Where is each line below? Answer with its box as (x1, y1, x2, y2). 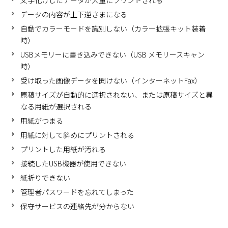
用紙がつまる (20, 116, 64, 126)
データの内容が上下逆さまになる (20, 9, 128, 20)
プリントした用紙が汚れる (20, 144, 106, 155)
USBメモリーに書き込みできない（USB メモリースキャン (20, 49, 205, 60)
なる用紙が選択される (20, 101, 92, 112)
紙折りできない (20, 173, 71, 183)
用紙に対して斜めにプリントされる (20, 130, 135, 140)
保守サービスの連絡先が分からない (20, 201, 135, 212)
